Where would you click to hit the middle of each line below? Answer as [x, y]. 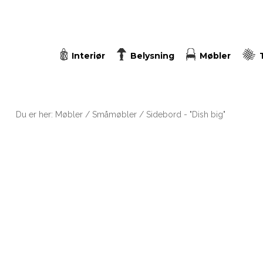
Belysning [152, 56]
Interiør [88, 56]
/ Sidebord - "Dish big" [181, 114]
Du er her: [35, 114]
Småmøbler [114, 114]
